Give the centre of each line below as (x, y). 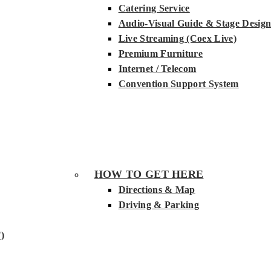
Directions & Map (157, 190)
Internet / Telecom (157, 69)
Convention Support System (178, 84)
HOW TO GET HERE (149, 174)
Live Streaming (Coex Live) (177, 38)
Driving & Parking (159, 205)
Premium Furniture (161, 54)
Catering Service (154, 8)
